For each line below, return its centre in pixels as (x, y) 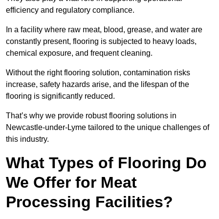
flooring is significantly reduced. (61, 96)
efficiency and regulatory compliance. (70, 10)
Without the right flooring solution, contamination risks (98, 73)
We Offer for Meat (71, 183)
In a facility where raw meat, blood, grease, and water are (104, 30)
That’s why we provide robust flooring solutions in (91, 116)
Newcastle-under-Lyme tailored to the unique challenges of (108, 128)
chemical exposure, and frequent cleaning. (79, 53)
